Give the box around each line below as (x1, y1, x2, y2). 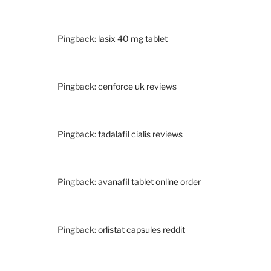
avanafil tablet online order (98, 177, 201, 188)
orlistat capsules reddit (98, 224, 185, 235)
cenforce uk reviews (98, 81, 177, 92)
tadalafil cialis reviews (98, 129, 183, 140)
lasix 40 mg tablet (98, 33, 168, 44)
